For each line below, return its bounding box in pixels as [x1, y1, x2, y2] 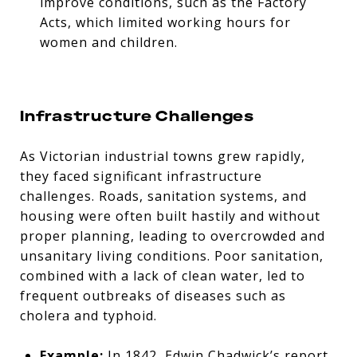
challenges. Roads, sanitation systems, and [20, 186, 307, 205]
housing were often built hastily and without [20, 206, 320, 225]
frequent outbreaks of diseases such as [20, 286, 286, 304]
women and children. [39, 33, 178, 51]
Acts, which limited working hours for [39, 13, 291, 31]
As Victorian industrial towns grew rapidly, [20, 147, 305, 165]
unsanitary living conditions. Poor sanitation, [20, 246, 324, 265]
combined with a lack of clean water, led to [20, 266, 305, 284]
